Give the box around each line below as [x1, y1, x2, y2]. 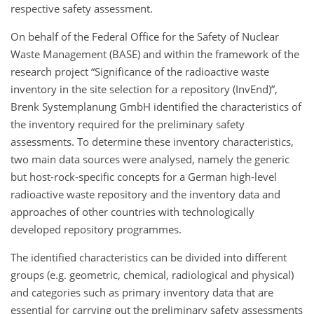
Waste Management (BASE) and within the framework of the [11, 46, 299, 61]
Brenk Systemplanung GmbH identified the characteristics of [11, 99, 301, 114]
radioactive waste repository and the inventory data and [11, 186, 280, 201]
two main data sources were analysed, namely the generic [11, 151, 289, 166]
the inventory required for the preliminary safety [11, 116, 245, 131]
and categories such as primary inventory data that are [11, 285, 273, 299]
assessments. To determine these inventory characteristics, [11, 134, 294, 149]
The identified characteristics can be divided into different [11, 250, 287, 264]
